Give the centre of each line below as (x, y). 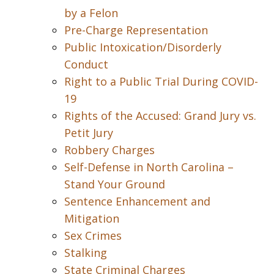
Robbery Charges (109, 150)
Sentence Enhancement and (137, 201)
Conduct (86, 64)
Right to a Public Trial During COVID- (161, 81)
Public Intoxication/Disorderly (143, 47)
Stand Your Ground (115, 184)
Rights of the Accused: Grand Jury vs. (160, 116)
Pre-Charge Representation (136, 30)
